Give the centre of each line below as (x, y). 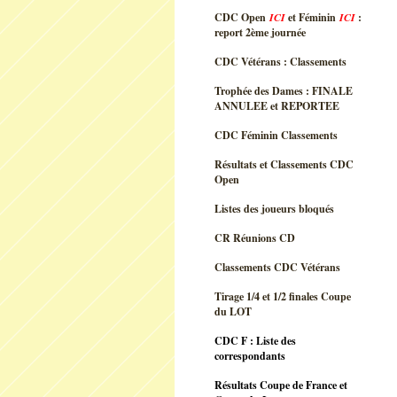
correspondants (250, 356)
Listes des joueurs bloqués (274, 209)
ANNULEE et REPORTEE (277, 106)
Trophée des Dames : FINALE (284, 91)
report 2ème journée (260, 32)
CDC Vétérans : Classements (280, 62)
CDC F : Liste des (255, 341)
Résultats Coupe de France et (281, 385)
